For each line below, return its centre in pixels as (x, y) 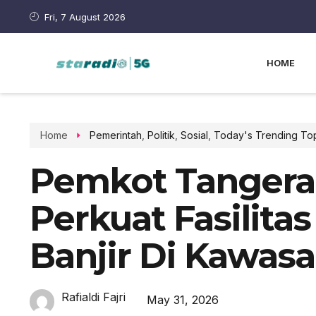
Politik (161, 135)
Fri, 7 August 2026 (85, 17)
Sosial (194, 135)
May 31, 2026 (183, 299)
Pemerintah (115, 135)
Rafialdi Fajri (93, 297)
